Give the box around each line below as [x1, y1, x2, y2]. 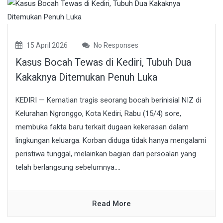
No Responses [92, 41, 138, 49]
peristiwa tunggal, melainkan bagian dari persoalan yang [15, 149, 196, 158]
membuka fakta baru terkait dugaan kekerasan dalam [15, 122, 189, 131]
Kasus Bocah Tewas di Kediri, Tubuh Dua [15, 56, 191, 68]
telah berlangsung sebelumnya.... [15, 162, 120, 172]
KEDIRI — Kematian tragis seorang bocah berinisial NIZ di [15, 95, 201, 105]
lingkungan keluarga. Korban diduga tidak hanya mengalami [15, 135, 206, 145]
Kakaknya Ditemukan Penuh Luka [15, 71, 157, 83]
